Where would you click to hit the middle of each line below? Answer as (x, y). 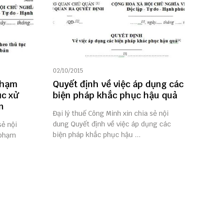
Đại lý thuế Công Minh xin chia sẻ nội (110, 114)
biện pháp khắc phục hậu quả (115, 95)
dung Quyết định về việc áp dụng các (112, 124)
